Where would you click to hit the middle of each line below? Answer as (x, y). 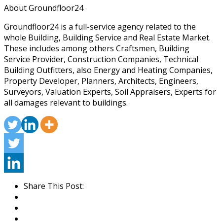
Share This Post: (54, 186)
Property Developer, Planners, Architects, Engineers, (101, 81)
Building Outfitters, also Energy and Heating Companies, (108, 70)
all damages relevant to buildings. (66, 103)
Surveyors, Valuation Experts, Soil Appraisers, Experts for (110, 92)
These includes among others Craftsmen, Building (97, 49)
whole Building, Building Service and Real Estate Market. (107, 38)
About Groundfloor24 (44, 8)
